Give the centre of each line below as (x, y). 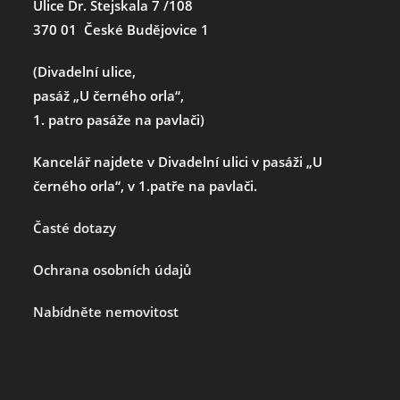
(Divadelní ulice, (85, 71)
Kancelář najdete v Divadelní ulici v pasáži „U (178, 161)
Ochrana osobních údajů (113, 269)
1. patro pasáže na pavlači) (119, 119)
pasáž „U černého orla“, (109, 95)
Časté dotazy (75, 227)
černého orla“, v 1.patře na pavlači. (146, 185)
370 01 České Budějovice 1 (121, 29)
